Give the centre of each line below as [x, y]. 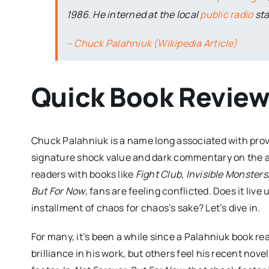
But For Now [58, 191]
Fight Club [159, 174]
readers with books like [83, 174]
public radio [227, 15]
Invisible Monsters [227, 174]
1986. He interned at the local [133, 15]
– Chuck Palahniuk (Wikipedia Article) [152, 44]
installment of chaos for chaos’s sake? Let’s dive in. [146, 207]
